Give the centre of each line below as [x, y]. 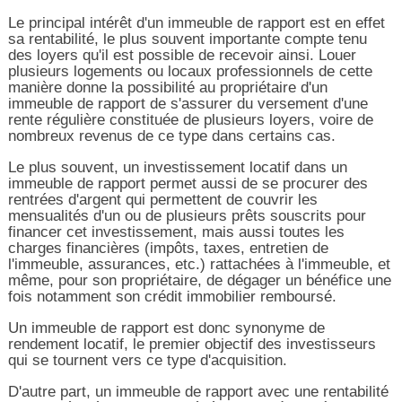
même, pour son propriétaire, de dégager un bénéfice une [199, 280]
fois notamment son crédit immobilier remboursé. [172, 296]
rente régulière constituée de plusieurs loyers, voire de [190, 119]
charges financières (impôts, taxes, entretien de [168, 248]
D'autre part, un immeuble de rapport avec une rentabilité [198, 391]
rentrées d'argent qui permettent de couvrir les [162, 199]
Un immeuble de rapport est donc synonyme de [166, 328]
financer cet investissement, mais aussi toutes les [176, 232]
